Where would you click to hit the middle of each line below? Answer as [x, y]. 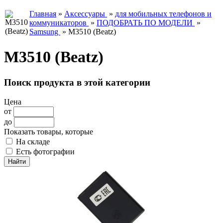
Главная [43, 14]
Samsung [45, 32]
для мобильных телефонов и [163, 14]
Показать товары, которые [49, 131]
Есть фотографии [45, 151]
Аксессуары [86, 14]
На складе [33, 141]
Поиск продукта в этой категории [77, 82]
